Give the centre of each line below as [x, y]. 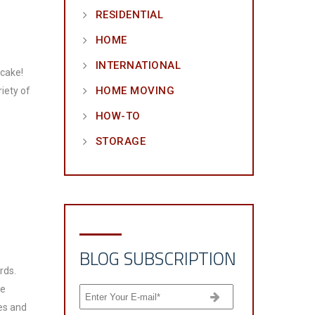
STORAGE [121, 141]
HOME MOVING [135, 91]
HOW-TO [118, 116]
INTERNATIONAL [138, 65]
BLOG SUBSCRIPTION [157, 259]
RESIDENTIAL [129, 15]
